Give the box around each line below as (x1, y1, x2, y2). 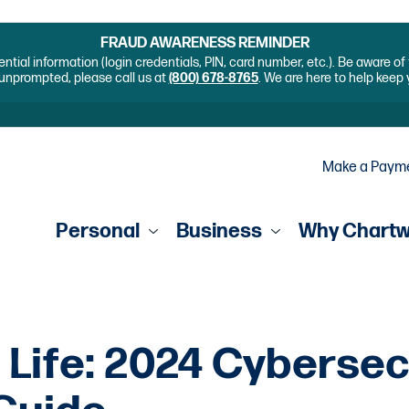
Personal (55, 218, 140, 244)
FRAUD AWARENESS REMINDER (100, 35, 309, 53)
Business (175, 218, 262, 244)
